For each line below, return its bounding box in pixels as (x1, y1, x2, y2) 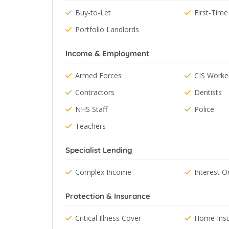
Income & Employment (65, 49, 149, 58)
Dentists (194, 87, 222, 97)
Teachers (75, 121, 106, 131)
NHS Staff (75, 104, 107, 114)
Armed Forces (75, 71, 122, 80)
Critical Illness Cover (75, 213, 141, 223)
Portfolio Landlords (75, 25, 139, 34)
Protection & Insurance (65, 191, 150, 201)
